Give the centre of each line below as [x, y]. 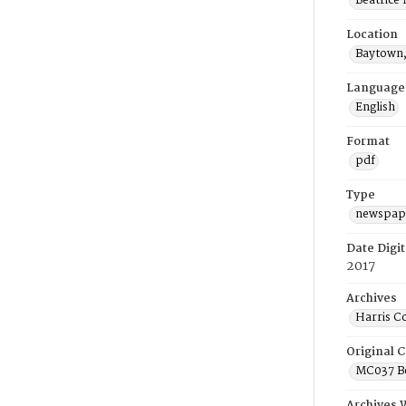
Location [372, 35]
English [375, 107]
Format [368, 142]
